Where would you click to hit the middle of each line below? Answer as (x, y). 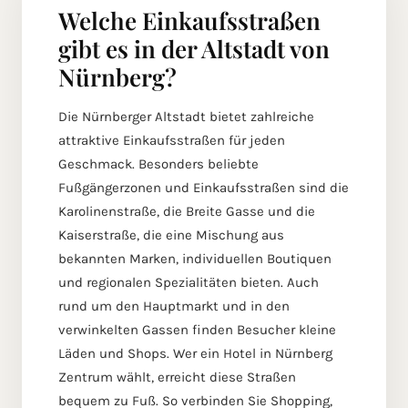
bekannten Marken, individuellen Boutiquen (195, 259)
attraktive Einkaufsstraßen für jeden (172, 141)
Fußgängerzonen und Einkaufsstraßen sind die (204, 188)
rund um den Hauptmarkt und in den (174, 306)
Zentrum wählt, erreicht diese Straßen (177, 377)
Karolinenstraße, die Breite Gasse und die (187, 212)
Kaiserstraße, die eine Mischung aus (171, 235)
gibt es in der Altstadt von (194, 49)
